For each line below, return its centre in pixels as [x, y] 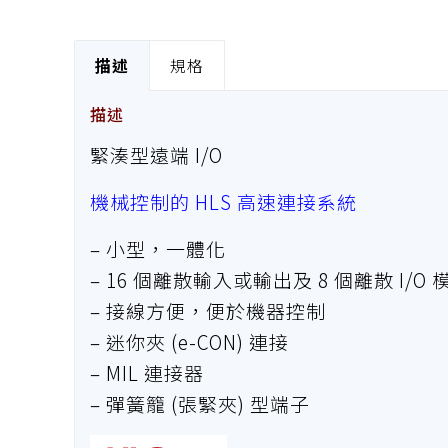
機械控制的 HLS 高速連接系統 [223, 202]
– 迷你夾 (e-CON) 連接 [189, 342]
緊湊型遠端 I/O [156, 155]
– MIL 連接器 [146, 373]
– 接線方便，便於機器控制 [207, 311]
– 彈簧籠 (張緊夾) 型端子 [199, 404]
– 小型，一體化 [157, 249]
